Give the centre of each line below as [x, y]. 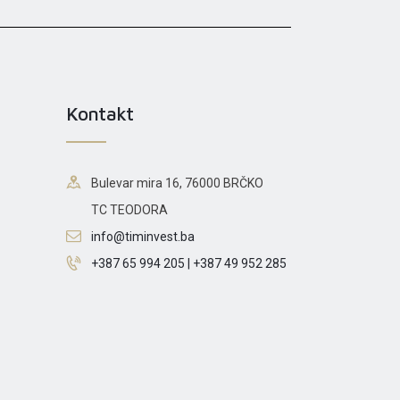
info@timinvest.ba [142, 236]
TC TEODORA [129, 209]
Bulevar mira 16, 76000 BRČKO [177, 183]
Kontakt [100, 112]
